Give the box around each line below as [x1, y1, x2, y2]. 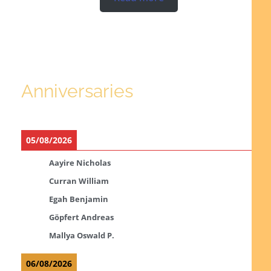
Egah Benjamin [48, 193, 108, 204]
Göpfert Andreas [48, 211, 114, 223]
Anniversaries [21, 80, 133, 102]
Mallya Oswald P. [48, 229, 114, 241]
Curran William [48, 175, 109, 186]
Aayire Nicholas [48, 157, 111, 168]
